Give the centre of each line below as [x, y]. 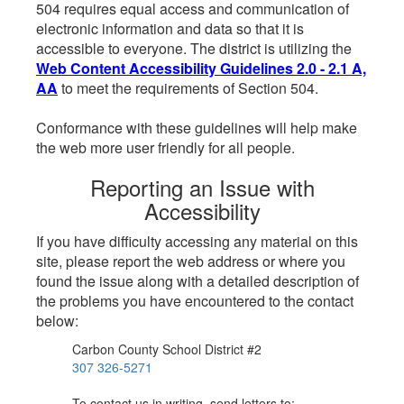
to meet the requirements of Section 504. [188, 88]
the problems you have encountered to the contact [195, 301]
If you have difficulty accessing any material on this [197, 241]
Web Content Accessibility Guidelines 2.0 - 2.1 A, [201, 68]
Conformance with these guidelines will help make [197, 128]
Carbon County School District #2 [167, 349]
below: [57, 321]
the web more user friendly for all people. [165, 147]
